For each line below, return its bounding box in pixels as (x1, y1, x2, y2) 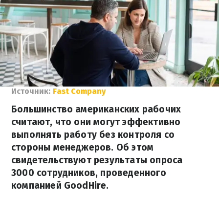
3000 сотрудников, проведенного (11, 167, 166, 178)
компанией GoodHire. (11, 180, 109, 191)
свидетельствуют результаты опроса (11, 154, 183, 166)
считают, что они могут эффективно (11, 116, 181, 128)
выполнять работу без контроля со (11, 129, 175, 140)
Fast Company (53, 87, 106, 96)
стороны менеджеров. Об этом (11, 142, 154, 153)
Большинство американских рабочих (11, 104, 181, 115)
